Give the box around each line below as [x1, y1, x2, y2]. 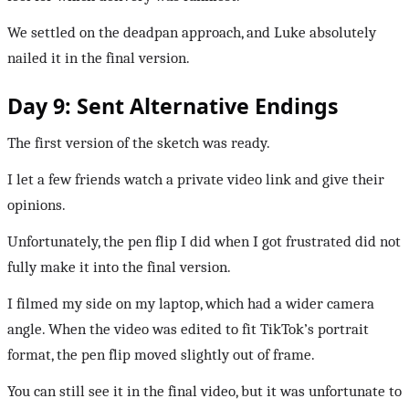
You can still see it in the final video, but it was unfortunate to [7, 382, 402, 400]
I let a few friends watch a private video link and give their [7, 170, 384, 188]
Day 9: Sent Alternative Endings [7, 90, 339, 121]
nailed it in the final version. [7, 48, 190, 67]
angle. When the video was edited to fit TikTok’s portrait [7, 320, 369, 338]
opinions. [7, 195, 66, 214]
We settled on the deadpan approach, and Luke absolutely [7, 23, 376, 41]
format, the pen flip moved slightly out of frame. [7, 345, 315, 363]
